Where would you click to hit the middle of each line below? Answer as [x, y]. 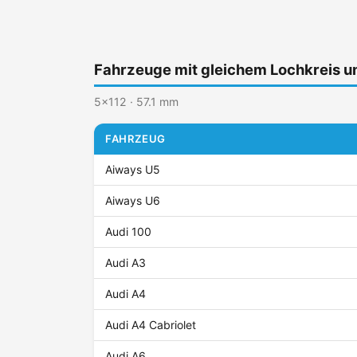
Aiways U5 [133, 170]
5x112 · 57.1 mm [136, 102]
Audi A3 [126, 263]
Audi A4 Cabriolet [151, 325]
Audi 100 [129, 232]
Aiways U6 [133, 201]
